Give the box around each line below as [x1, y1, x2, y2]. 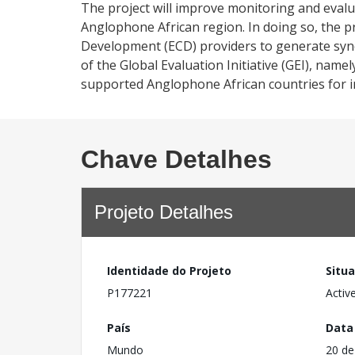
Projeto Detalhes [94, 201, 233, 223]
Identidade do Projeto [107, 263, 231, 278]
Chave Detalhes [81, 145, 272, 174]
